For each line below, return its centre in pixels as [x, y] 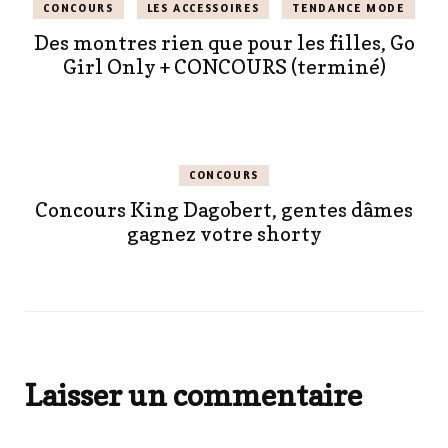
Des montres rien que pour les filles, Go [224, 43]
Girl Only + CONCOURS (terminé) [224, 67]
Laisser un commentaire [193, 395]
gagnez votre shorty [224, 234]
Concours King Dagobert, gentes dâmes [224, 210]
